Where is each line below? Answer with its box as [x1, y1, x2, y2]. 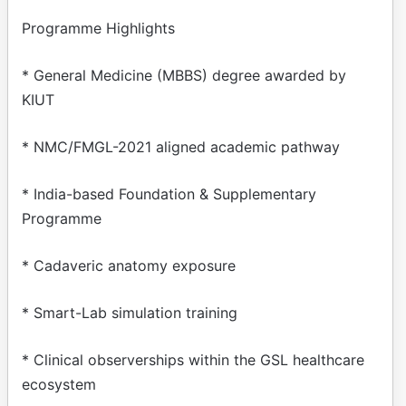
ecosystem [22, 374, 96, 393]
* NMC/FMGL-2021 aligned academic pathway [22, 137, 340, 156]
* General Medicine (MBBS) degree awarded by [22, 65, 346, 84]
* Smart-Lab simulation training [22, 303, 237, 322]
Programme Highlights [22, 18, 175, 37]
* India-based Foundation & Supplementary [22, 184, 316, 203]
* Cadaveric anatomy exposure [22, 256, 236, 275]
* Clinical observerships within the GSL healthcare [22, 350, 364, 369]
